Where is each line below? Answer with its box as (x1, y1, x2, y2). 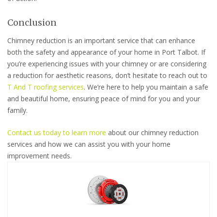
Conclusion (7, 17, 57, 29)
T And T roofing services (7, 82, 84, 92)
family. (7, 106, 28, 115)
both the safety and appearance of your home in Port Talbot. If (7, 47, 205, 57)
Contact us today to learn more (7, 128, 106, 138)
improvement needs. (7, 151, 72, 161)
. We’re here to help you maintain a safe (84, 82, 208, 92)
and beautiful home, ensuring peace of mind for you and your (7, 94, 200, 104)
